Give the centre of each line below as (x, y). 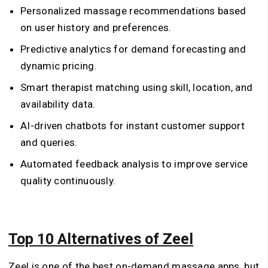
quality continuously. (68, 181)
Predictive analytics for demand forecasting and (133, 49)
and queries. (49, 143)
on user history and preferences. (96, 28)
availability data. (58, 104)
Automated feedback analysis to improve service (134, 164)
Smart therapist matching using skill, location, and (137, 88)
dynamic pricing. (59, 66)
